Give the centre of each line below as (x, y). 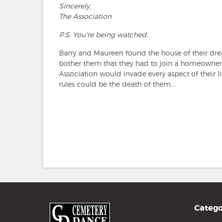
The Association (85, 16)
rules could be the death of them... (117, 84)
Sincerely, (75, 5)
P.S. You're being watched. (104, 34)
